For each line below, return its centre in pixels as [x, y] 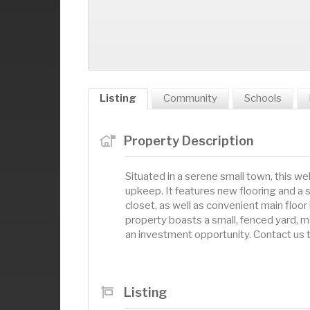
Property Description [188, 140]
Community [190, 98]
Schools [263, 98]
